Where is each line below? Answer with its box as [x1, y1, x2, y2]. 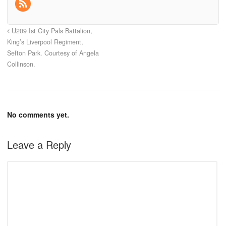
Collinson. [7, 59, 35, 69]
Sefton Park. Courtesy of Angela [7, 48, 99, 58]
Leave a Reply [7, 137, 71, 152]
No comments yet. [7, 109, 69, 120]
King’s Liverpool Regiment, [7, 37, 83, 46]
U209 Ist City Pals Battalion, [10, 26, 92, 35]
